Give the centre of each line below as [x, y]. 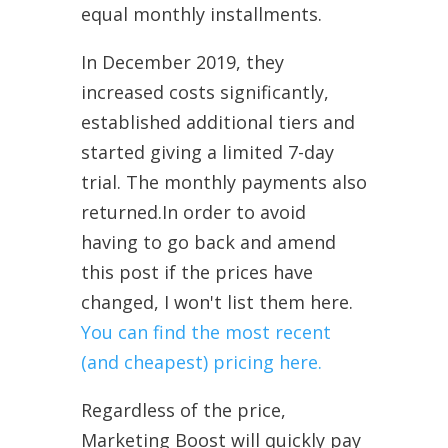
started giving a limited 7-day [207, 151]
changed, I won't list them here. [216, 301]
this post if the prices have [196, 271]
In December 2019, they [182, 61]
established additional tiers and [217, 121]
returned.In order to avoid [193, 211]
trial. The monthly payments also [223, 181]
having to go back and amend [208, 241]
